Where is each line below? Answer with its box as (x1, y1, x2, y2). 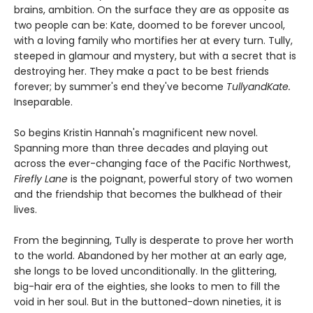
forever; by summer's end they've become (14, 80, 226, 94)
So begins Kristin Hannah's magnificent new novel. (14, 126, 258, 140)
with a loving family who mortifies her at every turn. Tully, (14, 34, 293, 48)
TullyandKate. (226, 80, 291, 94)
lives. (14, 203, 37, 217)
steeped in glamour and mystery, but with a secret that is (14, 49, 296, 64)
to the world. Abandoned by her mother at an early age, (14, 249, 286, 263)
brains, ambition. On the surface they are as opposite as (14, 3, 289, 17)
